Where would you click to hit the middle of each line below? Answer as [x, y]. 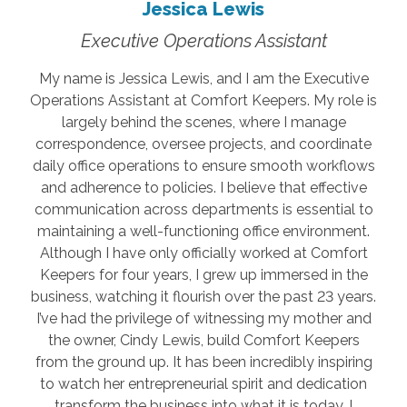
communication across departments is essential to [203, 209]
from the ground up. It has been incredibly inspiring [203, 362]
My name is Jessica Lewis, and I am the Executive [203, 78]
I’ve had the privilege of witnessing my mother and [203, 318]
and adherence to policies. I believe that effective [203, 187]
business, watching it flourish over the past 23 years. [203, 296]
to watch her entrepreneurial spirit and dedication [203, 383]
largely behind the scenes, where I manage [203, 122]
